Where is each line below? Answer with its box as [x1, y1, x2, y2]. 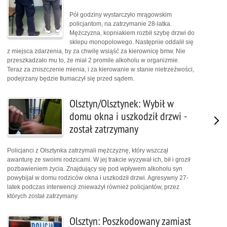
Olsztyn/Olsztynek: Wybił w [69, 96, 174, 110]
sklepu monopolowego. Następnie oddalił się [69, 38, 194, 46]
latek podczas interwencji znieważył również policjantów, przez [7, 183, 179, 191]
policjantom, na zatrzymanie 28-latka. [69, 20, 172, 27]
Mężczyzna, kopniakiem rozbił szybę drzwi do [69, 29, 195, 36]
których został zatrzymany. [7, 193, 79, 200]
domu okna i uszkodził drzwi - [69, 109, 186, 123]
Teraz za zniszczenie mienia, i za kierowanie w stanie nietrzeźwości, [7, 65, 194, 73]
